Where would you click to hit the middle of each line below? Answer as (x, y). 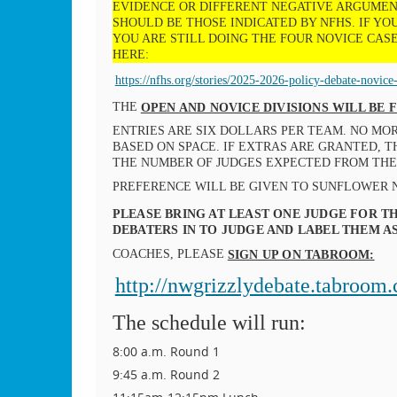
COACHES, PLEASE (170, 253)
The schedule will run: (209, 323)
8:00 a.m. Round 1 (166, 352)
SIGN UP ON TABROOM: (301, 254)
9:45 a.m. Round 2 (166, 375)
